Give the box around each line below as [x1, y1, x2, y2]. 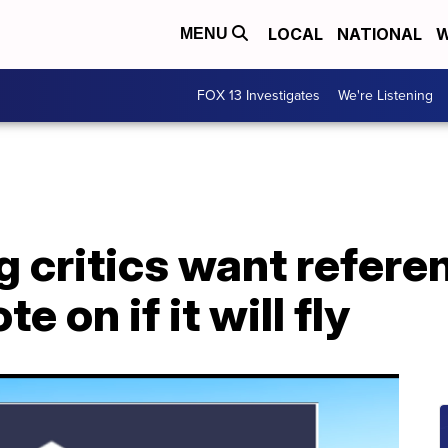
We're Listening [338, 85, 433, 106]
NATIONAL [337, 24, 422, 45]
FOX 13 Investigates [197, 85, 320, 106]
